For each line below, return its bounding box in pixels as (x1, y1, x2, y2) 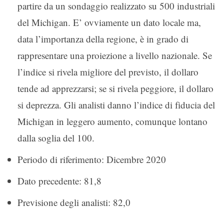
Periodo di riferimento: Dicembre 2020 (17, 152, 166, 165)
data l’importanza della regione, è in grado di (17, 32, 188, 45)
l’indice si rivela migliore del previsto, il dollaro (17, 65, 198, 78)
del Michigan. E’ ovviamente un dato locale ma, (17, 15, 201, 28)
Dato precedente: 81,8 (17, 174, 101, 187)
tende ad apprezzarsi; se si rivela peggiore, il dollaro (17, 81, 213, 94)
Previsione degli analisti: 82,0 (17, 195, 130, 208)
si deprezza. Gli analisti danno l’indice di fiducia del (17, 98, 215, 111)
